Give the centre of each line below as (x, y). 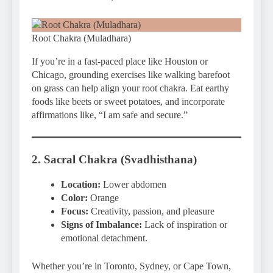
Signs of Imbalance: (101, 224)
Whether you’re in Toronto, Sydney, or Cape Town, (131, 266)
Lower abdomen (133, 184)
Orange (103, 197)
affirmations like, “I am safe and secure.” (110, 115)
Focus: (75, 211)
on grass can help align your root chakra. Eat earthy (130, 88)
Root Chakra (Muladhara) (81, 38)
